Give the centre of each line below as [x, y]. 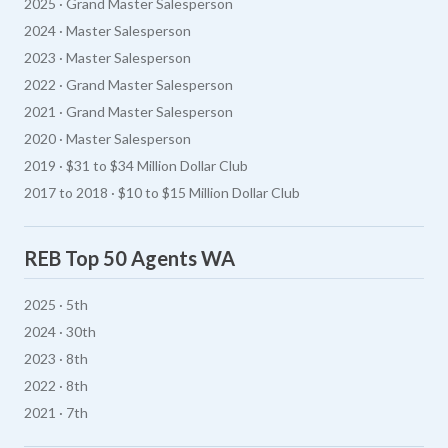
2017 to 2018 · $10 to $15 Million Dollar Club [162, 192]
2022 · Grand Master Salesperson [128, 84]
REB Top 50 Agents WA [129, 257]
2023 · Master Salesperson [107, 57]
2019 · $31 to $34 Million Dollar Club [136, 165]
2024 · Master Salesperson [107, 30]
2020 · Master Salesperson [107, 138]
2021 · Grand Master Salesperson [128, 111]
